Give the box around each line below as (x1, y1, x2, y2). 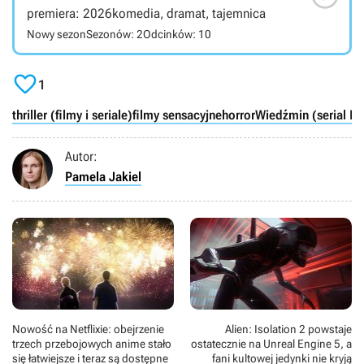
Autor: (65, 149, 97, 165)
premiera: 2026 (27, 6, 112, 22)
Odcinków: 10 (143, 28, 211, 41)
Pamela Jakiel (65, 169, 141, 185)
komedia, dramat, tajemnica (112, 6, 266, 22)
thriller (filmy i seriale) (12, 107, 132, 123)
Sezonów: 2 (86, 28, 143, 41)
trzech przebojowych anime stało (12, 336, 171, 350)
